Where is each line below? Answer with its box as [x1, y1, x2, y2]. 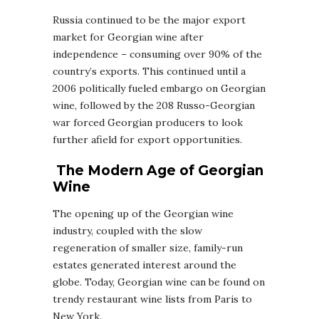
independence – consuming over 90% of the [53, 47, 262, 61]
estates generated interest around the [53, 258, 236, 271]
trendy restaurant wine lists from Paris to [53, 292, 252, 305]
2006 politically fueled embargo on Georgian [53, 81, 266, 95]
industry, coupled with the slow [53, 224, 202, 237]
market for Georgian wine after [53, 30, 204, 43]
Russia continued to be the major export [53, 13, 246, 26]
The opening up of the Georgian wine [53, 206, 234, 220]
